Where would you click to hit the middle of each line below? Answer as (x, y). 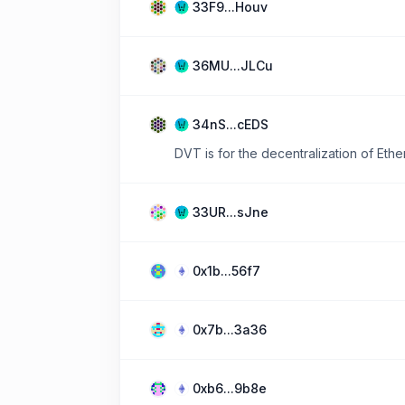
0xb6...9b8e (230, 388)
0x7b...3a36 (230, 330)
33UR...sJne (231, 212)
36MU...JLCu (233, 66)
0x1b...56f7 (226, 271)
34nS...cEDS (231, 124)
